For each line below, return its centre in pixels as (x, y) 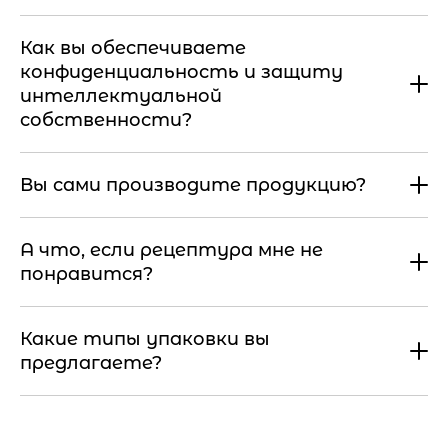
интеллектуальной (121, 96)
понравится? (86, 274)
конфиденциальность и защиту (181, 72)
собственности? (106, 120)
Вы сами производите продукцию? (193, 185)
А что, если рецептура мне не (171, 250)
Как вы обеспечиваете (133, 48)
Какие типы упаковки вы (145, 339)
